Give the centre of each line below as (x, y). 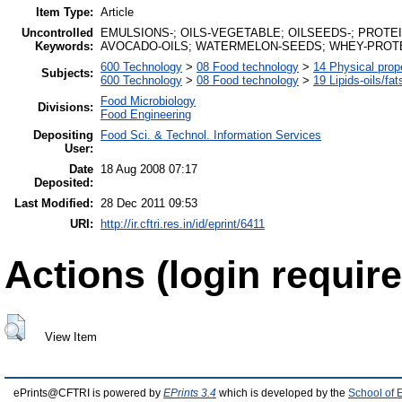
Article (117, 13)
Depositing (63, 135)
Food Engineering (146, 115)
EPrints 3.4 (190, 393)
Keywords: (64, 47)
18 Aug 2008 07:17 (149, 170)
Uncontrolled (57, 33)
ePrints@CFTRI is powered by (88, 393)
